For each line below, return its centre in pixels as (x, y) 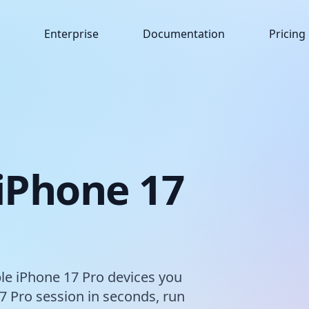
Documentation (184, 34)
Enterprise (72, 34)
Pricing (288, 34)
